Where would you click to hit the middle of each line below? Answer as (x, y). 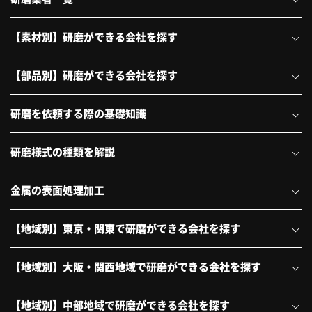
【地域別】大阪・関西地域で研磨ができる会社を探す (136, 267)
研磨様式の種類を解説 (63, 152)
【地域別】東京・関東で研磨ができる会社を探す (125, 228)
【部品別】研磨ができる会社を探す (94, 75)
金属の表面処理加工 (57, 190)
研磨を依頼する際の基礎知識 (78, 114)
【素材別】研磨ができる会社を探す (94, 37)
